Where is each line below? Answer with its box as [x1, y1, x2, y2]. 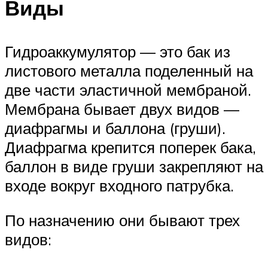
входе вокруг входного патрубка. [5, 176, 234, 196]
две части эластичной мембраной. [5, 80, 251, 100]
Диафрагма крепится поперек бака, [5, 138, 256, 157]
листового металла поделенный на [5, 61, 253, 81]
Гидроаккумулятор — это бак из [5, 42, 230, 62]
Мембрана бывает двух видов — [5, 99, 239, 119]
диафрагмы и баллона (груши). [5, 118, 226, 138]
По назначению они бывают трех [5, 211, 240, 230]
